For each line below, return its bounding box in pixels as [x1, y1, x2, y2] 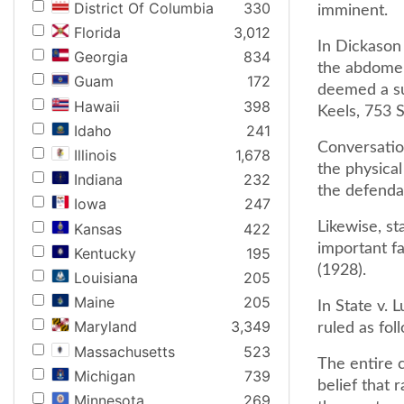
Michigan [74, 366, 135, 385]
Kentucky [74, 243, 136, 262]
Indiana [74, 170, 123, 189]
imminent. [317, 3, 388, 19]
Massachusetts [74, 342, 175, 361]
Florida [74, 23, 121, 42]
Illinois [74, 146, 116, 164]
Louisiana [74, 268, 138, 287]
